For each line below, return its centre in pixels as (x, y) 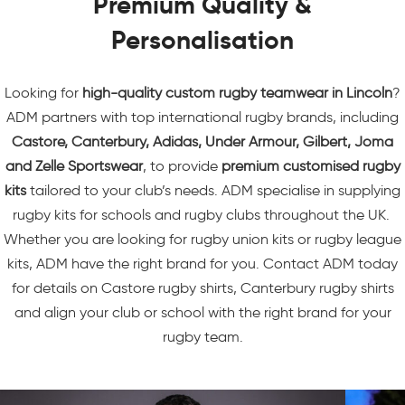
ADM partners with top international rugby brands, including (202, 117)
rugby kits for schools (81, 215)
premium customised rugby (311, 166)
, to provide (182, 166)
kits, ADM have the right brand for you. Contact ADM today (202, 264)
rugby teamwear (273, 93)
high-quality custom (151, 93)
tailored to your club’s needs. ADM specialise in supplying (213, 190)
